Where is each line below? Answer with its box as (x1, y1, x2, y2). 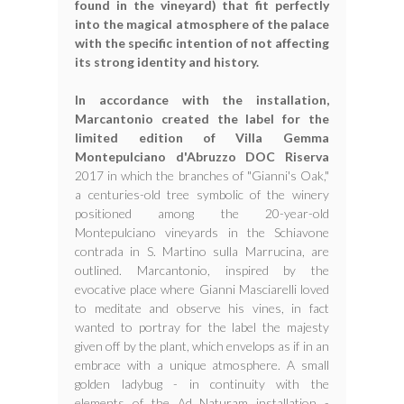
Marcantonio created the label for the (75, 111, 329, 127)
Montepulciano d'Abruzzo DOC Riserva (75, 149, 329, 165)
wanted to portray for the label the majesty (75, 319, 329, 335)
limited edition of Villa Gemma (75, 130, 329, 146)
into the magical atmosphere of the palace (75, 16, 329, 32)
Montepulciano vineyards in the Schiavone (75, 225, 329, 241)
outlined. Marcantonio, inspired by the (75, 262, 329, 279)
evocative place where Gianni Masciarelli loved (75, 281, 329, 298)
